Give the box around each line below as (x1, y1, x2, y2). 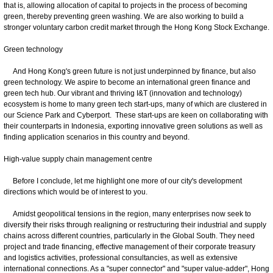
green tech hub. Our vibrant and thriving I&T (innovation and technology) (4, 88, 242, 97)
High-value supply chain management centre (4, 154, 152, 163)
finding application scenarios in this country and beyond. (4, 132, 190, 141)
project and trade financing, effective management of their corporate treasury (4, 242, 255, 251)
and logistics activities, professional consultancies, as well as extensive (4, 253, 238, 262)
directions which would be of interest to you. (4, 187, 147, 196)
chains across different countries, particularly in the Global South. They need (4, 231, 255, 240)
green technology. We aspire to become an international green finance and (4, 77, 250, 87)
